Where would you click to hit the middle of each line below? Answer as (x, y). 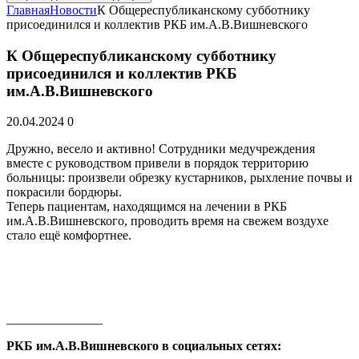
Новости (73, 10)
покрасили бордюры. (64, 192)
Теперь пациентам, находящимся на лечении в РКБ (147, 207)
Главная (28, 10)
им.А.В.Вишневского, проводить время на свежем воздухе (167, 221)
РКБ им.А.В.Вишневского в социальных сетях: (144, 346)
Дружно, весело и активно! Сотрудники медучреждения (161, 149)
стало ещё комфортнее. (69, 236)
